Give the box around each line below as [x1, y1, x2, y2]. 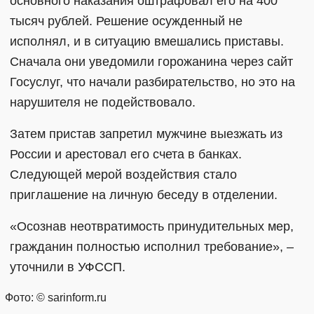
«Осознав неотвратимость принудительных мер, [10, 219, 294, 233]
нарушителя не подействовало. [10, 95, 196, 109]
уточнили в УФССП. [10, 260, 125, 274]
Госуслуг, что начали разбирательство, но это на [10, 75, 295, 89]
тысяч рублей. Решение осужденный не [10, 14, 243, 28]
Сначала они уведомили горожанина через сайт [10, 55, 293, 69]
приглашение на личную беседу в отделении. [10, 188, 278, 202]
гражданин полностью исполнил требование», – [10, 240, 294, 254]
